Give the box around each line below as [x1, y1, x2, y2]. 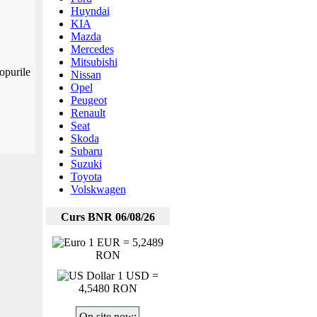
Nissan [70, 69, 101, 81]
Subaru [70, 145, 103, 157]
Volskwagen [70, 183, 126, 195]
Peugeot [70, 94, 107, 106]
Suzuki [70, 158, 102, 170]
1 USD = [114, 270, 158, 282]
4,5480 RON [78, 282, 137, 294]
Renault [70, 107, 105, 119]
